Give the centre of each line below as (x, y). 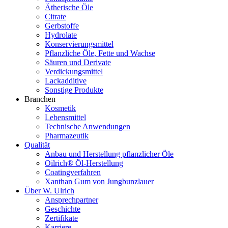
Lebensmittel (65, 117)
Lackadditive (66, 80)
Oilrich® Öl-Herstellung (84, 163)
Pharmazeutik (67, 135)
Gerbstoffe (62, 25)
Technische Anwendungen (88, 126)
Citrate (55, 16)
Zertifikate (61, 218)
